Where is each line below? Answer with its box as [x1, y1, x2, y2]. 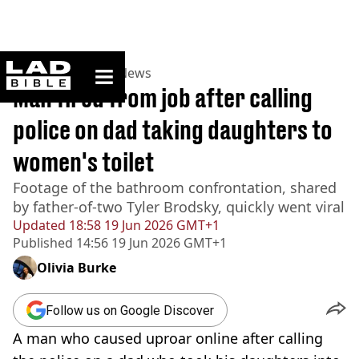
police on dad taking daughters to [13, 115, 333, 145]
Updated [13, 216, 66, 234]
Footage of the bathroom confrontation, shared [13, 178, 337, 197]
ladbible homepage [70, 60, 166, 74]
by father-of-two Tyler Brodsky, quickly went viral [13, 197, 345, 216]
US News [98, 64, 151, 82]
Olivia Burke [37, 259, 116, 276]
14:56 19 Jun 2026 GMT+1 [73, 234, 227, 252]
